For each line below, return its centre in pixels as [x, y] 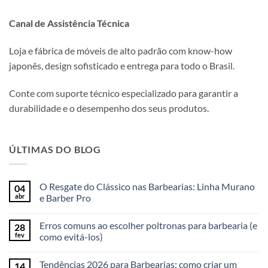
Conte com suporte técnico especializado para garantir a [124, 93]
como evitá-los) [71, 236]
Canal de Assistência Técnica [69, 23]
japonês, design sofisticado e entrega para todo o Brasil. [122, 65]
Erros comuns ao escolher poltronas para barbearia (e [148, 225]
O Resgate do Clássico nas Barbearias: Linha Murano [147, 186]
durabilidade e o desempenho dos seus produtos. [109, 108]
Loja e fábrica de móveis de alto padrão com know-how [121, 50]
